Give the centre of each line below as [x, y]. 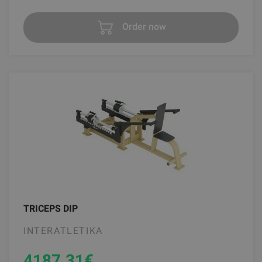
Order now [143, 27]
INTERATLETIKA [63, 230]
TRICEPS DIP [51, 208]
